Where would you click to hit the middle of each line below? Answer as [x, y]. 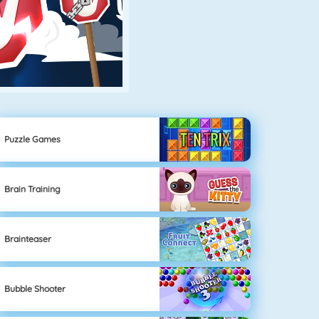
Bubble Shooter [35, 289]
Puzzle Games [33, 140]
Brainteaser [28, 239]
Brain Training [33, 189]
